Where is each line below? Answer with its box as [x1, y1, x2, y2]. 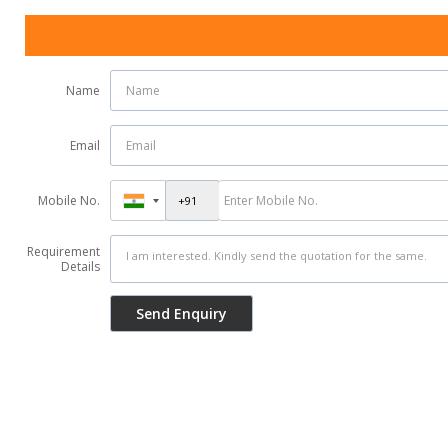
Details [61, 258, 100, 275]
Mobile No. [38, 192, 100, 209]
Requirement [27, 243, 100, 260]
